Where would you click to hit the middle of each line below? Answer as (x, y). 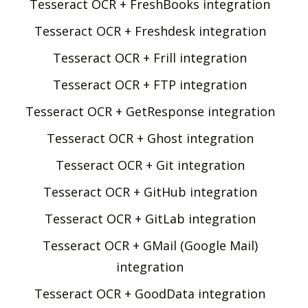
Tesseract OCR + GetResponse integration (150, 111)
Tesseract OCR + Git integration (150, 165)
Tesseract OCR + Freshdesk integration (150, 31)
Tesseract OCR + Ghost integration (150, 138)
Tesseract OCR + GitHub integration (150, 191)
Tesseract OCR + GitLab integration (150, 218)
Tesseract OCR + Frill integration (150, 57)
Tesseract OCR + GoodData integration (150, 293)
